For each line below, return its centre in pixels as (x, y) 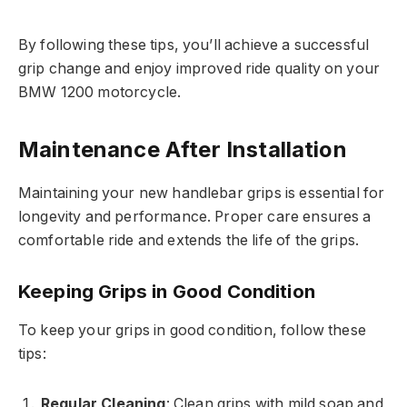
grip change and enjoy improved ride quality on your (199, 69)
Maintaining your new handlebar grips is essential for (202, 194)
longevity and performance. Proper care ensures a (195, 217)
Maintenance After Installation (183, 150)
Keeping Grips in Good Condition (167, 292)
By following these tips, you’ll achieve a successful (194, 45)
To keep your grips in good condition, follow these (192, 331)
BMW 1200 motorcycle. (100, 93)
